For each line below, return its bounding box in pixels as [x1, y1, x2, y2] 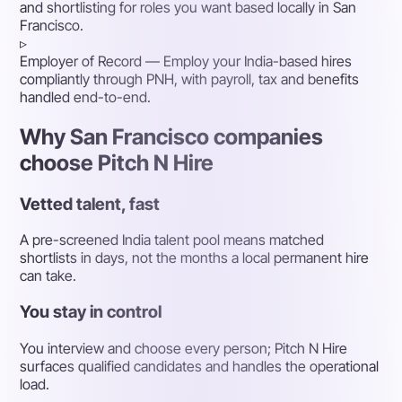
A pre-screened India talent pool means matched [20, 231, 325, 249]
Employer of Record [20, 51, 143, 70]
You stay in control [20, 301, 162, 322]
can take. [20, 267, 77, 285]
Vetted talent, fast [20, 193, 161, 214]
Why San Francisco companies [20, 123, 324, 150]
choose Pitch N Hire [20, 149, 214, 176]
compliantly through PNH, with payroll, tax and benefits [20, 69, 360, 88]
